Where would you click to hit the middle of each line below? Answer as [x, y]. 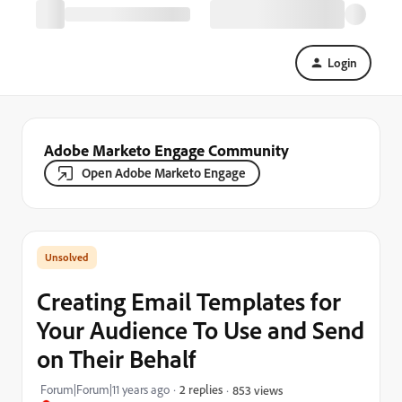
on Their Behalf [116, 358]
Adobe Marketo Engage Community [166, 150]
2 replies [201, 389]
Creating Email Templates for [189, 301]
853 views [258, 389]
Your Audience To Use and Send [201, 330]
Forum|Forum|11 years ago [105, 389]
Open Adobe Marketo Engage [164, 173]
